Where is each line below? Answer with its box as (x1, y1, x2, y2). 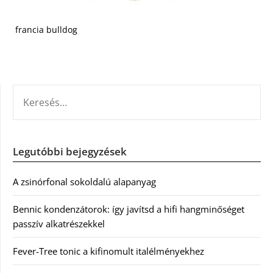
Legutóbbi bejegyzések (13, 144, 127, 158)
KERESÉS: (12, 85, 50, 97)
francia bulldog (15, 24, 77, 35)
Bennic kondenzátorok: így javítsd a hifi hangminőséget (13, 203, 244, 215)
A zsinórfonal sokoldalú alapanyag (13, 175, 156, 188)
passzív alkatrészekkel (13, 218, 105, 230)
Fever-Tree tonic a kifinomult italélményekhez (13, 245, 204, 257)
